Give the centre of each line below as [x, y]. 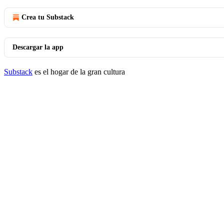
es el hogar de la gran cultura [79, 72]
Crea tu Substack [48, 17]
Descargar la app [38, 47]
